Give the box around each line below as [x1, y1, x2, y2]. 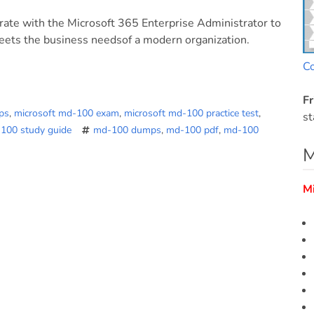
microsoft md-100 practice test [124, 107, 259, 120]
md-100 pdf [166, 123, 219, 137]
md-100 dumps [93, 123, 161, 137]
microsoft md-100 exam [14, 107, 119, 120]
